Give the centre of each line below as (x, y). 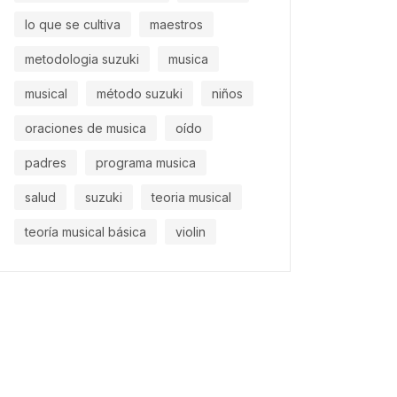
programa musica (146, 162)
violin (191, 231)
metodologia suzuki (82, 58)
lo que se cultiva (73, 24)
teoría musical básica (86, 231)
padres (46, 162)
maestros (176, 24)
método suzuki (140, 93)
